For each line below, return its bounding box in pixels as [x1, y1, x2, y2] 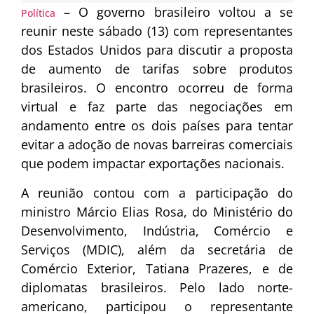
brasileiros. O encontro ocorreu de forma [21, 79, 293, 97]
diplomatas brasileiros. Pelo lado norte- [21, 278, 293, 296]
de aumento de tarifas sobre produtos [21, 60, 293, 78]
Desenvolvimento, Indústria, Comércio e [21, 221, 293, 239]
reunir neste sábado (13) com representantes [21, 22, 293, 40]
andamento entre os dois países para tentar [21, 117, 293, 135]
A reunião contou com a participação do [21, 184, 293, 201]
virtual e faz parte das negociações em [21, 98, 293, 116]
